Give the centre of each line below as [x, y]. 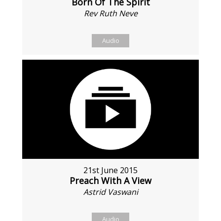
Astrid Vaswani [110, 192]
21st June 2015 [110, 170]
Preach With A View [110, 181]
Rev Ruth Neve [110, 13]
